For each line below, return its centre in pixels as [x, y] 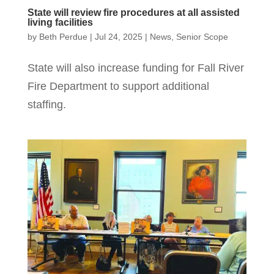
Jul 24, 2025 [118, 36]
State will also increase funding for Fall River [135, 68]
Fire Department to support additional [118, 86]
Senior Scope [202, 36]
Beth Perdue [63, 36]
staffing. [46, 104]
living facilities [60, 22]
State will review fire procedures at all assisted [133, 12]
